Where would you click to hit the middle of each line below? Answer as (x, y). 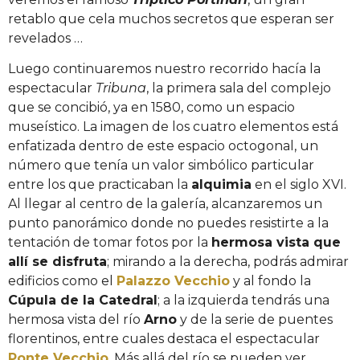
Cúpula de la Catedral (83, 300)
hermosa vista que (276, 242)
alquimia (221, 184)
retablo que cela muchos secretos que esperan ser (171, 18)
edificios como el (62, 280)
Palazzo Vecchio (173, 280)
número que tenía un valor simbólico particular (161, 165)
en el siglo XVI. (299, 184)
